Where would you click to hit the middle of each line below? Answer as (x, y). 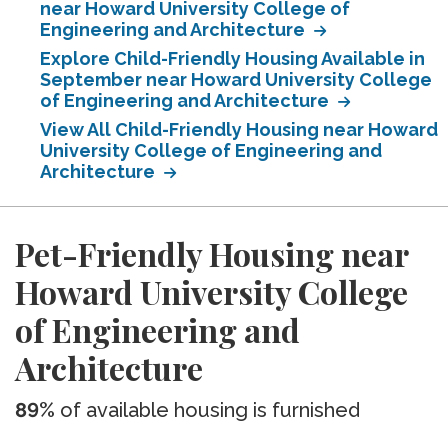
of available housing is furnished (207, 410)
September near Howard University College (236, 79)
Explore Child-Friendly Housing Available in (232, 58)
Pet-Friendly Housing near (211, 253)
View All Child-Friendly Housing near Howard (239, 129)
